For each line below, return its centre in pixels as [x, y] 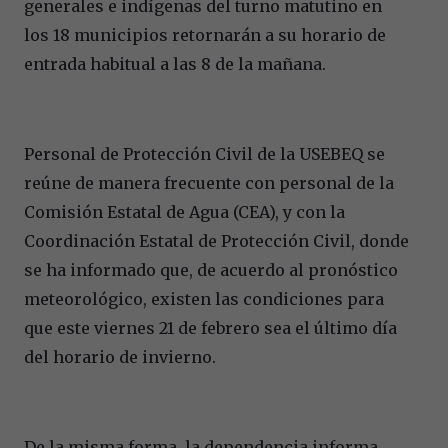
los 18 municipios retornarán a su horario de [205, 34]
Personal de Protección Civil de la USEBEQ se [204, 153]
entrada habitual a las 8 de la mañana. [175, 63]
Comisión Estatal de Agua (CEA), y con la [184, 211]
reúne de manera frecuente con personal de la [209, 182]
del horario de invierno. [120, 356]
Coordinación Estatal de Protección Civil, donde [216, 240]
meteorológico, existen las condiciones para [204, 298]
